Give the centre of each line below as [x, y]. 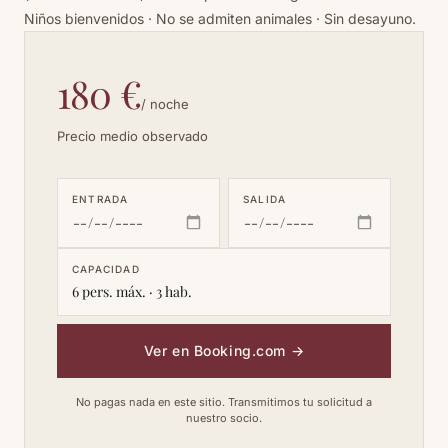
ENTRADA [100, 198]
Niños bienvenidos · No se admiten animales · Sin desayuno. [220, 18]
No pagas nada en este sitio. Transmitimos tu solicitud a [224, 401]
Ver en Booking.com [217, 350]
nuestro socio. [224, 417]
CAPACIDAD [106, 268]
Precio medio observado [132, 135]
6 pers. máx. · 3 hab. [132, 291]
